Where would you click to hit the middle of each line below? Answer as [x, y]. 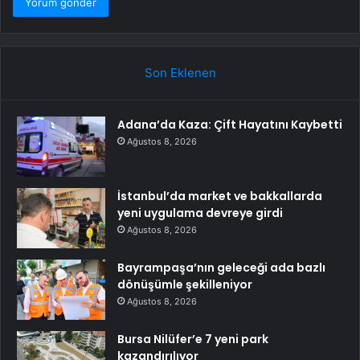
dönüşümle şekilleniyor [185, 285]
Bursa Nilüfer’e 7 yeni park [193, 340]
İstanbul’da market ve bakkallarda [220, 196]
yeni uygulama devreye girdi [200, 213]
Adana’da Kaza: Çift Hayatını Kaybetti [230, 125]
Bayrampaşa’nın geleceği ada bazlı [221, 268]
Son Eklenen [180, 73]
